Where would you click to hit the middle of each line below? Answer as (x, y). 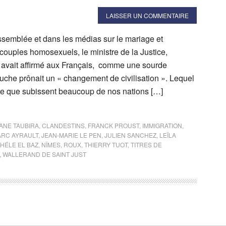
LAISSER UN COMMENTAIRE (147, 15)
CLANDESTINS (63, 125)
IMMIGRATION (162, 125)
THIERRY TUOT (106, 144)
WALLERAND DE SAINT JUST (44, 154)
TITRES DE (146, 144)
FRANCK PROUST (114, 125)
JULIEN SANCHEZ (130, 135)
